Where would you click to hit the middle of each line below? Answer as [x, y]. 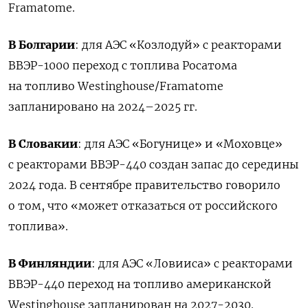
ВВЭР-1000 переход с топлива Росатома [123, 65]
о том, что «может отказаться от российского [143, 205]
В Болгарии [42, 44]
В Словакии [43, 143]
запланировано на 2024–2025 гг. [103, 106]
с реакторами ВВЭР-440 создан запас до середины [153, 164]
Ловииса [178, 263]
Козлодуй [165, 44]
